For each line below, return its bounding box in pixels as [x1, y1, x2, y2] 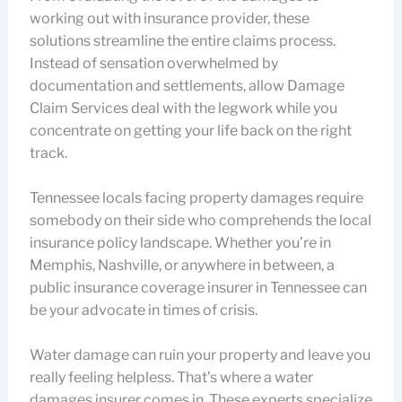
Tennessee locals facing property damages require [29, 189, 363, 206]
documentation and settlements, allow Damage [29, 77, 345, 94]
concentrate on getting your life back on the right [29, 122, 352, 139]
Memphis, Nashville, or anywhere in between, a [29, 257, 335, 274]
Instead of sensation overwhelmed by [29, 55, 278, 72]
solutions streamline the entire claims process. [29, 32, 336, 49]
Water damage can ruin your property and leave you [29, 346, 371, 363]
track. [29, 144, 67, 162]
